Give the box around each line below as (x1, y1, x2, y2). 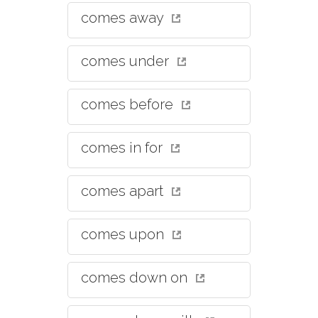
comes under (81, 53, 172, 70)
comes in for (81, 139, 166, 156)
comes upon (81, 226, 168, 243)
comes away (81, 9, 167, 26)
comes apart (81, 182, 167, 199)
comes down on (81, 269, 191, 286)
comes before (81, 96, 177, 113)
